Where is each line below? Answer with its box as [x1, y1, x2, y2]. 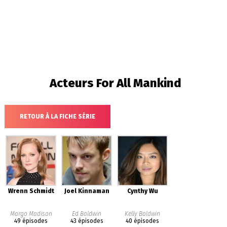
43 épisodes [70, 217, 103, 224]
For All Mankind [96, 76, 181, 90]
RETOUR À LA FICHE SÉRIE [19, 113, 95, 120]
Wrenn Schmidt [8, 187, 54, 195]
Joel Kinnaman [64, 187, 109, 195]
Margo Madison [10, 210, 52, 217]
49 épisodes [14, 217, 48, 224]
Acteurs [49, 76, 96, 90]
